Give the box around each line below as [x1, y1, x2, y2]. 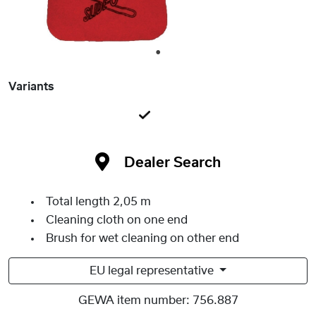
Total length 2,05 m [46, 196, 151, 208]
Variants [8, 81, 54, 93]
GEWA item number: [78, 295, 190, 307]
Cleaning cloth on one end [46, 214, 188, 226]
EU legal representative [90, 265, 217, 277]
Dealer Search [124, 156, 221, 171]
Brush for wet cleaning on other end [46, 233, 239, 245]
